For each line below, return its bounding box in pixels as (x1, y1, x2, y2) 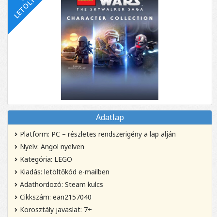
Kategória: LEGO (20, 155, 72, 164)
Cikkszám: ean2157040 (20, 192, 92, 202)
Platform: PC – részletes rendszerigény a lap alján (20, 129, 176, 139)
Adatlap (95, 112, 124, 123)
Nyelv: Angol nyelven (20, 142, 84, 152)
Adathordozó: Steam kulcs (20, 180, 103, 189)
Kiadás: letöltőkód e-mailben (20, 167, 109, 177)
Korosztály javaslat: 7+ (20, 205, 92, 215)
